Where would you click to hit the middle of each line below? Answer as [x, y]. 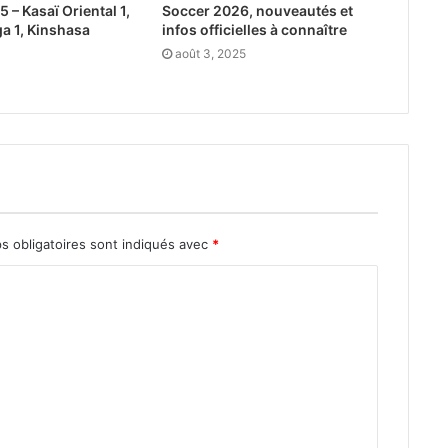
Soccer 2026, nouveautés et [257, 11]
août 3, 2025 [210, 54]
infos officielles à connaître [254, 30]
